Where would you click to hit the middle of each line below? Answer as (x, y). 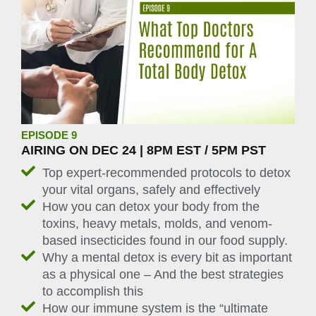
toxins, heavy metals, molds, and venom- (157, 223)
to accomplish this (93, 291)
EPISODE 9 (49, 136)
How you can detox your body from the (151, 206)
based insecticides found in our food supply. (165, 240)
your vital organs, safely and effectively (151, 189)
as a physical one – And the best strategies (163, 274)
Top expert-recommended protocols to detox (166, 172)
